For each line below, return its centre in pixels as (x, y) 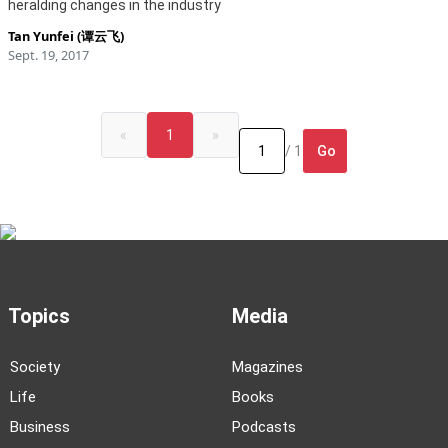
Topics (38, 316)
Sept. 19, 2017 (48, 55)
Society (35, 367)
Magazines (267, 367)
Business (40, 427)
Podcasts (263, 427)
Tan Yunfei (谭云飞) (65, 36)
